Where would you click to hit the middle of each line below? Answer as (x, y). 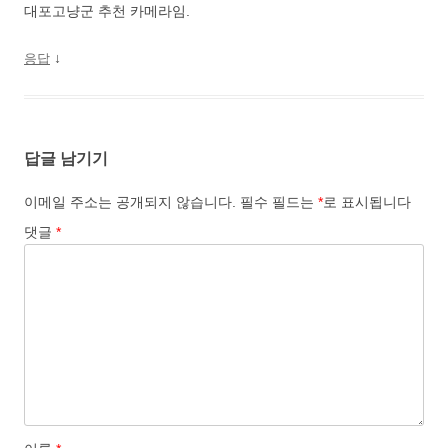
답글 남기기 (66, 158)
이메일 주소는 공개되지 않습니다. (130, 201)
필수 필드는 (279, 201)
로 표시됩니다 (367, 201)
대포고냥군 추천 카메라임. (107, 10)
